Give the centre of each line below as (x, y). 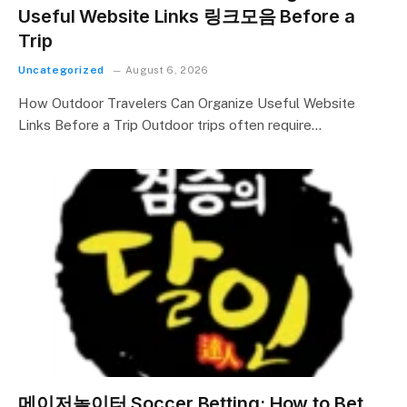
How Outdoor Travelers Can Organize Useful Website (187, 103)
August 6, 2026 (167, 69)
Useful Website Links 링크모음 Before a (187, 16)
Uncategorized (61, 69)
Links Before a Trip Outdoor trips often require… (170, 124)
